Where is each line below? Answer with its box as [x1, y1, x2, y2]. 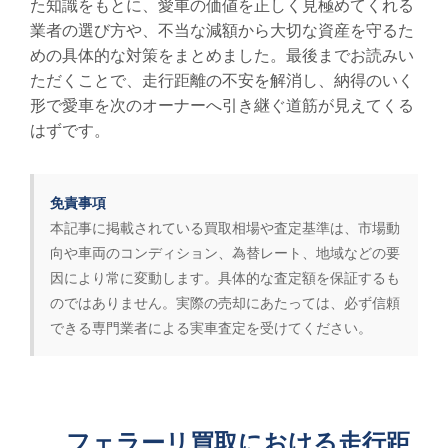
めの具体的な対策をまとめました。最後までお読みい [30, 43, 414, 67]
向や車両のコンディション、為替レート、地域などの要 [50, 242, 400, 263]
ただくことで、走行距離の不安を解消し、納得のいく [30, 68, 414, 92]
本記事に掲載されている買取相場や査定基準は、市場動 [50, 217, 400, 238]
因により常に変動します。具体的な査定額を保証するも [50, 267, 400, 288]
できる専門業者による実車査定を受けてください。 [50, 317, 372, 338]
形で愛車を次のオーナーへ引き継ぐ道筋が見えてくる [30, 93, 414, 117]
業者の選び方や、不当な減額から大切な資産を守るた [30, 18, 414, 42]
